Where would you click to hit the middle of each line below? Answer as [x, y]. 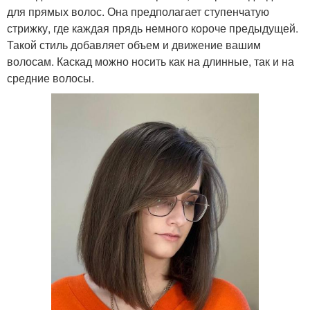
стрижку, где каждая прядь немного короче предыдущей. [153, 28]
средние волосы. [51, 77]
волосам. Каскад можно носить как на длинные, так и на [151, 61]
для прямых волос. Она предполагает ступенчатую [138, 11]
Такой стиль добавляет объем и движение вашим [134, 44]
